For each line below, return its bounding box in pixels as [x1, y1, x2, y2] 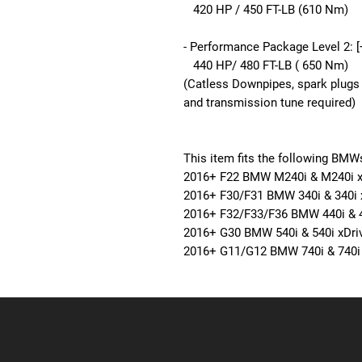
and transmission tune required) [183, 95, 356, 111]
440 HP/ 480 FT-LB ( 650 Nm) [183, 58, 348, 74]
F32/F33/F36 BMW [220, 207, 319, 222]
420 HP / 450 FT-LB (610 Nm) [183, 2, 348, 18]
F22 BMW [220, 170, 271, 185]
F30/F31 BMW [220, 188, 295, 204]
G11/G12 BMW [220, 244, 298, 259]
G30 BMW [220, 225, 272, 241]
